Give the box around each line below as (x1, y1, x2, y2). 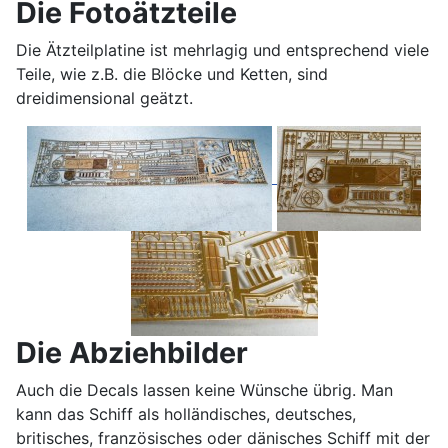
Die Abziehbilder (16, 335, 248, 370)
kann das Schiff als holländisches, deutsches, (16, 404, 356, 424)
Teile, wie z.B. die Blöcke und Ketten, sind (16, 64, 328, 84)
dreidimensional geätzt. (16, 88, 193, 108)
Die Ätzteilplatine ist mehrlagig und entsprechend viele (16, 40, 429, 60)
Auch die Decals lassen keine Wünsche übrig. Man (16, 380, 393, 400)
